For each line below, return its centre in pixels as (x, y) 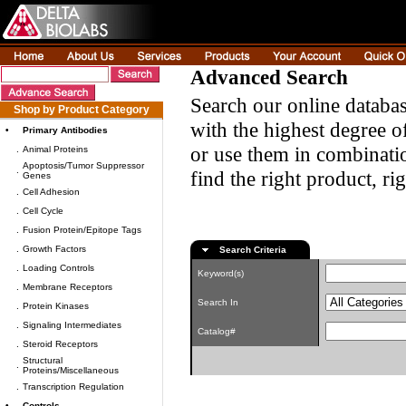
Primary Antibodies (65, 130)
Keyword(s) (218, 273)
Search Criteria (253, 250)
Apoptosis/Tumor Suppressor (83, 165)
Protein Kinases (56, 306)
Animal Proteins (55, 149)
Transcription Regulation (73, 387)
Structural (43, 360)
